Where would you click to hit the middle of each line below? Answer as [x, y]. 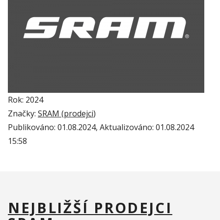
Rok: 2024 [26, 100]
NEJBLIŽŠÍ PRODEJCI [90, 207]
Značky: [23, 114]
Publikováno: [33, 127]
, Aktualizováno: [126, 127]
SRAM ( [51, 114]
